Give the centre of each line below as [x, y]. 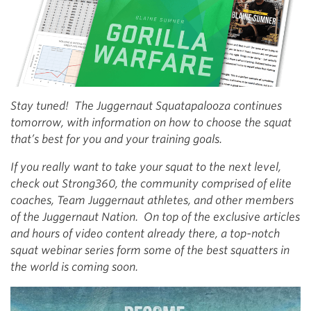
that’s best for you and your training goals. [116, 139]
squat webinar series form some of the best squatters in [150, 250]
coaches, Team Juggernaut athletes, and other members [152, 200]
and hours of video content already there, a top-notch [145, 233]
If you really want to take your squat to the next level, [146, 167]
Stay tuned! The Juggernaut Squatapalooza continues [146, 106]
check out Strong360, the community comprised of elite [151, 183]
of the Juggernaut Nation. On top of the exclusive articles [155, 217]
